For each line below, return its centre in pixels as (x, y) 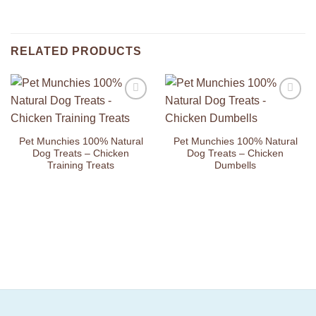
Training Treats (81, 166)
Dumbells (235, 166)
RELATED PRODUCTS (76, 51)
